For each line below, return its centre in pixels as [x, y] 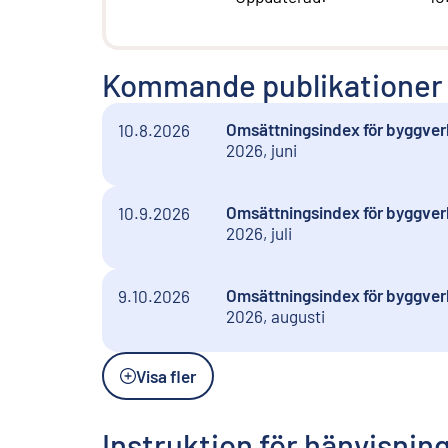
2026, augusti [275, 316]
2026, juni [261, 150]
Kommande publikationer [272, 85]
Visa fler [166, 376]
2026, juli [258, 233]
